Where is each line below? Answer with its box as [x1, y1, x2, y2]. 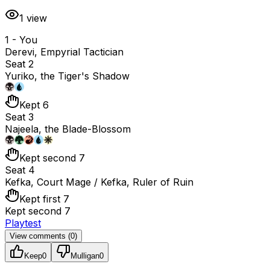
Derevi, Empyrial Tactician [5, 45, 124, 58]
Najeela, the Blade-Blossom [5, 122, 131, 135]
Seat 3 [5, 110, 34, 123]
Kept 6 [19, 98, 49, 111]
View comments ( [10, 231, 71, 240]
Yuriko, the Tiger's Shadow [5, 69, 130, 82]
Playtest [5, 216, 41, 229]
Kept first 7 [19, 192, 69, 205]
